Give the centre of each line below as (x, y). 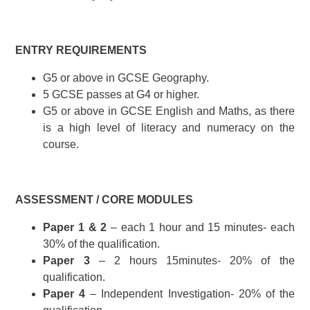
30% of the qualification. (102, 244)
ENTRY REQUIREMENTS (81, 51)
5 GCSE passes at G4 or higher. (121, 95)
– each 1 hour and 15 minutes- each (203, 228)
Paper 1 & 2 (77, 228)
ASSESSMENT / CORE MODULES (104, 200)
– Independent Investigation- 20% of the (190, 294)
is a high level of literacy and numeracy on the (169, 128)
